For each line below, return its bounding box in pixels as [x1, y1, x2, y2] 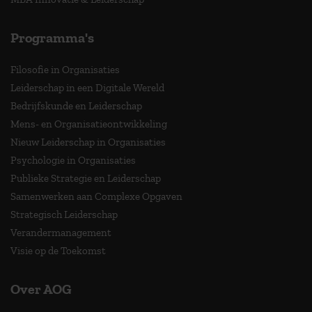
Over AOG [10, 280, 72, 297]
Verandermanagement [10, 226, 111, 239]
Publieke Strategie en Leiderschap [10, 171, 161, 185]
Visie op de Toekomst [10, 244, 106, 257]
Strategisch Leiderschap [10, 208, 118, 221]
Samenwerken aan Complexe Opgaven [10, 189, 182, 203]
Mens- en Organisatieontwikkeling [10, 117, 167, 130]
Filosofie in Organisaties [10, 63, 120, 76]
